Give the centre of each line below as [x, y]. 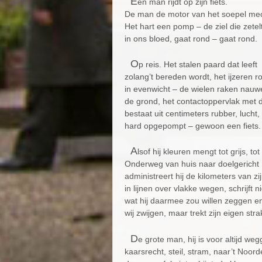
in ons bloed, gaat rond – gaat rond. [191, 38]
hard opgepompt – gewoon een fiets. [193, 125]
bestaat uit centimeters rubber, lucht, [192, 113]
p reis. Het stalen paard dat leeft [198, 64]
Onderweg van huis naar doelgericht [192, 164]
